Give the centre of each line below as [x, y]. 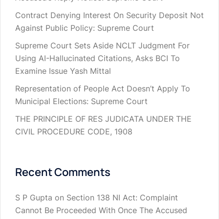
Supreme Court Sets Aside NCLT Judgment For [102, 46]
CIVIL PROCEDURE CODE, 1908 [74, 132]
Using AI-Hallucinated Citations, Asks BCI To [98, 58]
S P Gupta [34, 198]
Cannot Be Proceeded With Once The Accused [101, 210]
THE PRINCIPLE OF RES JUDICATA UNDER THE [103, 119]
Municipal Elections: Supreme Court [81, 101]
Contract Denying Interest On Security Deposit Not [109, 15]
